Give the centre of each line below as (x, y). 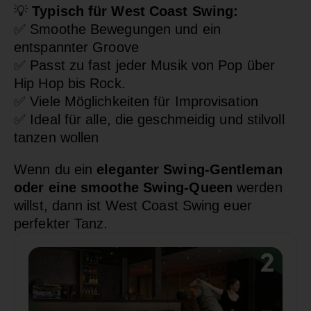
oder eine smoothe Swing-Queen (123, 187)
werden (257, 187)
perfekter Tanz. (61, 223)
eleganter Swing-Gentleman (190, 169)
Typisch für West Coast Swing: (135, 11)
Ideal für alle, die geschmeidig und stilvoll (155, 119)
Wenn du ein (56, 169)
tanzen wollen (57, 137)
